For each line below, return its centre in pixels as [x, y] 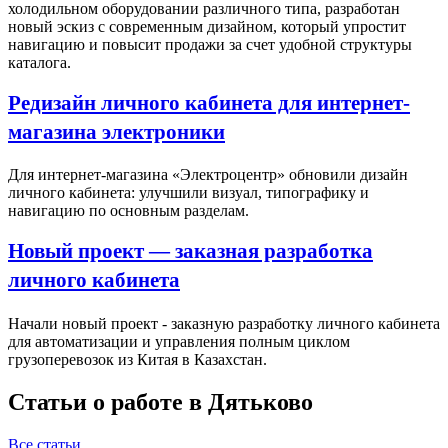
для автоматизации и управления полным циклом [179, 342]
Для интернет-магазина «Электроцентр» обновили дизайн [208, 175]
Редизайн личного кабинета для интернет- [209, 102]
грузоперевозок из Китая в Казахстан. [137, 360]
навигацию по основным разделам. [128, 211]
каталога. [39, 62]
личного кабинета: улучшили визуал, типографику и [188, 193]
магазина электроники [116, 131]
